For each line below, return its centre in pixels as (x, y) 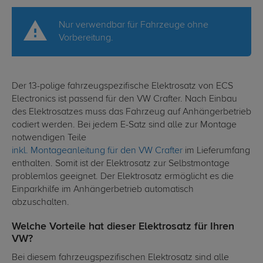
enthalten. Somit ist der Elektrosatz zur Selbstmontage (121, 164)
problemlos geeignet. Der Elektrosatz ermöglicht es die (123, 177)
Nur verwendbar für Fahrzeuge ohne (134, 26)
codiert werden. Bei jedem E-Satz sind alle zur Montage (124, 125)
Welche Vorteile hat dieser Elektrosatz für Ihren (123, 227)
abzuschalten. (41, 203)
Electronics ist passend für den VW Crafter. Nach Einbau (124, 100)
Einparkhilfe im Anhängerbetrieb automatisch (103, 190)
